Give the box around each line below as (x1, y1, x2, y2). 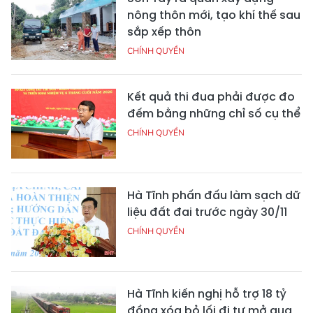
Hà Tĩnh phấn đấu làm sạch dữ (127, 187, 300, 204)
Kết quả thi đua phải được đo (127, 89, 295, 105)
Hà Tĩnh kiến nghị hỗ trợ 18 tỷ (127, 286, 286, 303)
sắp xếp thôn (127, 24, 201, 41)
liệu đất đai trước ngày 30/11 (127, 204, 287, 221)
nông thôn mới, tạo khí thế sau (127, 7, 300, 24)
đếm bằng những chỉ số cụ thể (127, 105, 300, 122)
